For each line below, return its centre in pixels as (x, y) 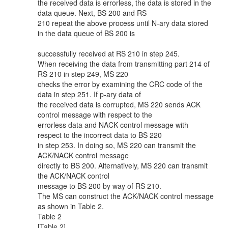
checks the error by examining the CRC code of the (120, 84)
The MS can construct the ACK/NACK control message (126, 196)
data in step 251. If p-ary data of (89, 94)
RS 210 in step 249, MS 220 (83, 74)
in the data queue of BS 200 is (86, 33)
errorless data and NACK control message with (113, 125)
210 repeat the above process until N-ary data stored (123, 23)
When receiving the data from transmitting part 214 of (124, 64)
